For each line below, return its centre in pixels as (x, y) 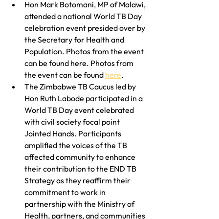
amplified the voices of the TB (77, 145)
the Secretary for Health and (75, 39)
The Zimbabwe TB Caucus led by (81, 86)
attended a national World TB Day (84, 16)
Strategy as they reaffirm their (78, 180)
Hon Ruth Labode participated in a (84, 98)
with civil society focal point (73, 121)
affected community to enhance (81, 157)
